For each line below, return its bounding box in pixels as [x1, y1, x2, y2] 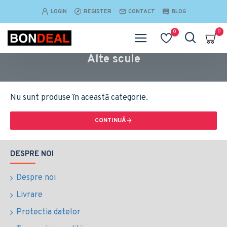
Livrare [16, 190, 43, 200]
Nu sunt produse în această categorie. [10, 93, 148, 103]
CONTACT [128, 8, 155, 15]
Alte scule [87, 53, 140, 66]
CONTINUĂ [95, 117, 126, 125]
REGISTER [83, 8, 111, 15]
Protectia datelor [16, 207, 81, 217]
